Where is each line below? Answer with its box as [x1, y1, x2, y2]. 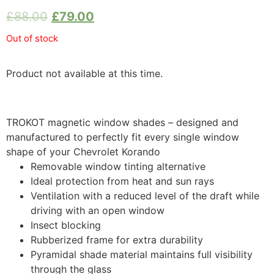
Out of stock [6, 33, 58, 45]
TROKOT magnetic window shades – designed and [6, 116, 239, 129]
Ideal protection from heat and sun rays [31, 175, 214, 188]
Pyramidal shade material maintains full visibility [31, 248, 253, 261]
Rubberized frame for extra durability [31, 234, 203, 246]
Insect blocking [31, 219, 101, 232]
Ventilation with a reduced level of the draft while [31, 190, 259, 202]
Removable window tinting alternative [31, 160, 206, 173]
